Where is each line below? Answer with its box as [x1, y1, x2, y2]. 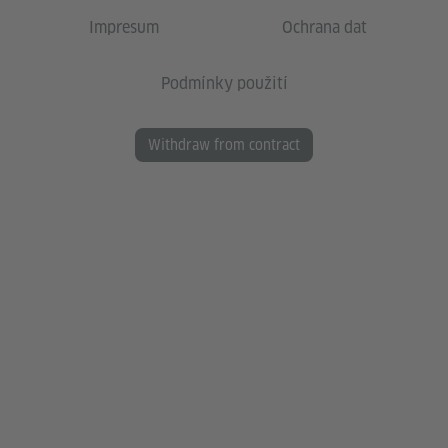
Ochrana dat [281, 17, 367, 39]
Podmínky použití [160, 73, 288, 95]
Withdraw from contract [148, 136, 300, 155]
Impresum [89, 17, 159, 39]
